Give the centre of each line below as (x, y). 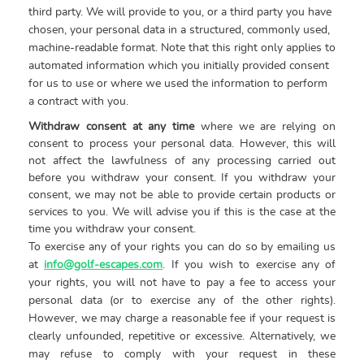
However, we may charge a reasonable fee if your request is (182, 318)
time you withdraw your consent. (112, 229)
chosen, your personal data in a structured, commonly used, (179, 30)
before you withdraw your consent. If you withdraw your (182, 178)
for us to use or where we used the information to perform (178, 83)
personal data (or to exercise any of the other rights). (182, 300)
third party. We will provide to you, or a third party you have (180, 12)
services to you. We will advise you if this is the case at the (182, 212)
